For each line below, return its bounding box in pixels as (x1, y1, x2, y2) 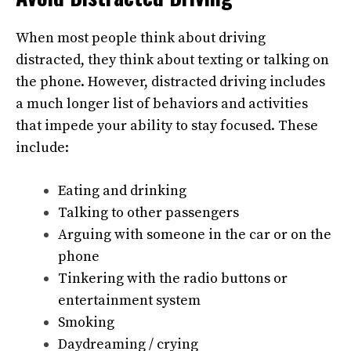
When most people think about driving (16, 29, 266, 47)
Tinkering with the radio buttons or (58, 270, 288, 288)
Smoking (58, 313, 114, 331)
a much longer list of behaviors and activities (16, 95, 308, 113)
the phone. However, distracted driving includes (16, 73, 325, 91)
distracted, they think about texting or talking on (16, 51, 329, 69)
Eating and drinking (58, 182, 186, 200)
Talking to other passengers (58, 204, 239, 222)
